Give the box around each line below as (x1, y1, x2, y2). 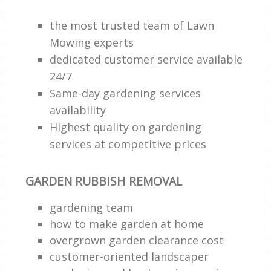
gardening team (50, 200, 134, 215)
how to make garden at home (50, 216, 204, 231)
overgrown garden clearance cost (50, 232, 224, 247)
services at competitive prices (50, 137, 207, 152)
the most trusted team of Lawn (50, 18, 215, 33)
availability (50, 103, 106, 118)
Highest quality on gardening (50, 120, 202, 135)
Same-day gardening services (50, 86, 201, 101)
